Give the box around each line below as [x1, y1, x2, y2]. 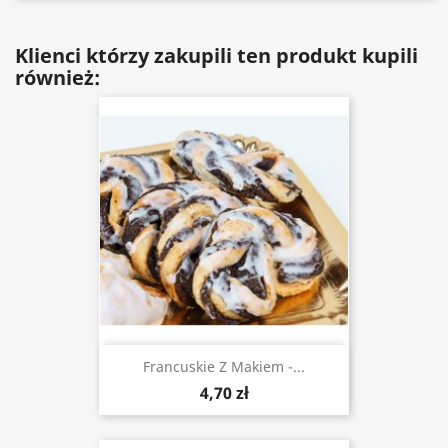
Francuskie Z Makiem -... [143, 357, 305, 377]
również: [15, 64, 100, 91]
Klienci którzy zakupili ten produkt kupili [15, 42, 418, 69]
